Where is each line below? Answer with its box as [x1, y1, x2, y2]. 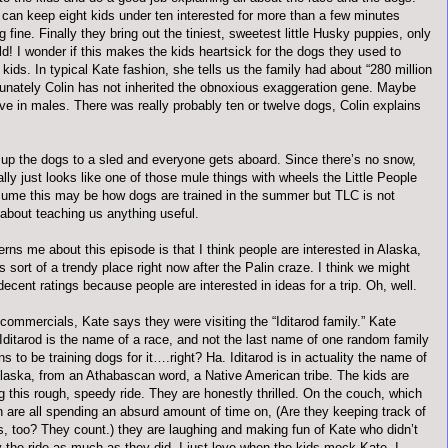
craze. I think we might [274, 260, 410, 275]
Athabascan [86, 368, 155, 383]
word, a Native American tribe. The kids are [155, 368, 409, 383]
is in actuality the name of [273, 350, 427, 365]
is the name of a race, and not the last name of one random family [42, 332, 429, 347]
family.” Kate [319, 314, 396, 329]
